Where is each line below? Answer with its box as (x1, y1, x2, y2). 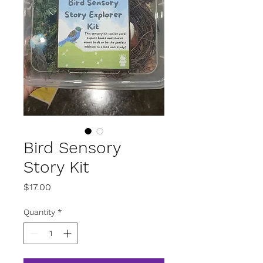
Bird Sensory (23, 137, 120, 157)
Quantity (23, 207, 55, 217)
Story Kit (23, 157, 89, 177)
